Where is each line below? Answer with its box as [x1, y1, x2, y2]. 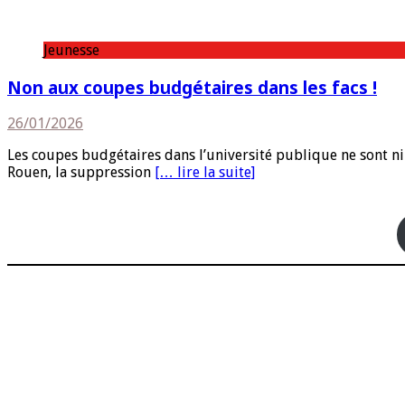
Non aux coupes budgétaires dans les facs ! [7, 75, 377, 99]
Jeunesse [43, 41, 99, 59]
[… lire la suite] [155, 164, 255, 182]
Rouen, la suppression [7, 164, 155, 182]
